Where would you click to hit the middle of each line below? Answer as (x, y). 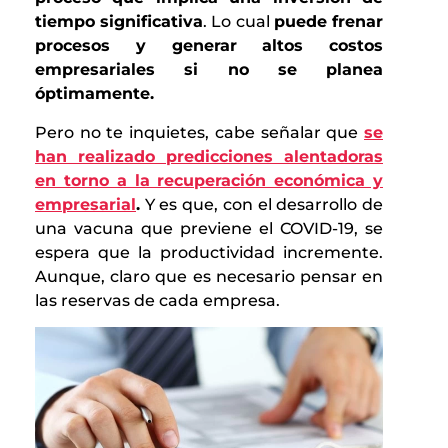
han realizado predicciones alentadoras (209, 156)
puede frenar (328, 22)
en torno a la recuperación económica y (209, 180)
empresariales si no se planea (209, 70)
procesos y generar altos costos (209, 46)
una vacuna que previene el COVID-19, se (209, 228)
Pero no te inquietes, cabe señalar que (199, 132)
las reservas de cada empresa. (157, 300)
